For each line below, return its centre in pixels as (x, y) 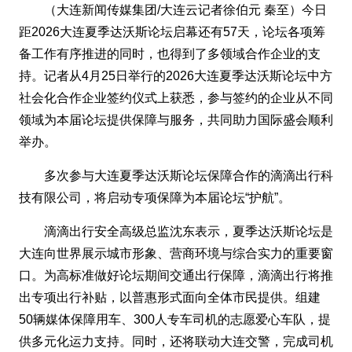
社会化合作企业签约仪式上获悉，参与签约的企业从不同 (176, 97)
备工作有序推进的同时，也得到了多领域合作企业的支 (170, 53)
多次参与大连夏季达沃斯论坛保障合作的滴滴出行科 (189, 175)
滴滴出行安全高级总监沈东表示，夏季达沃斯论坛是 (189, 231)
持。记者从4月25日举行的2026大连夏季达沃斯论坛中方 (176, 75)
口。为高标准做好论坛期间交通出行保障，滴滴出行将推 (176, 275)
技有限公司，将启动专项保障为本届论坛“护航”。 (155, 197)
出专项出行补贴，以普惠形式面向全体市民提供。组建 (170, 297)
